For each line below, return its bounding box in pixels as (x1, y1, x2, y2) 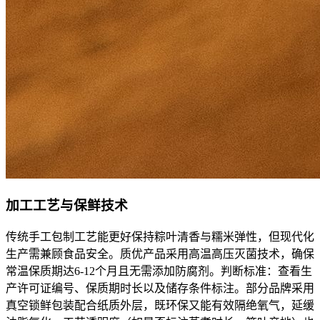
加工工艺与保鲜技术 (6, 198, 128, 214)
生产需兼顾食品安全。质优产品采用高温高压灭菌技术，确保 (6, 248, 314, 260)
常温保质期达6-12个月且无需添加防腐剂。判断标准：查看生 (6, 265, 312, 277)
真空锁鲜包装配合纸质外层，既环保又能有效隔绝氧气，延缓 (6, 299, 314, 311)
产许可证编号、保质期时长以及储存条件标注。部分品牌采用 (6, 282, 314, 294)
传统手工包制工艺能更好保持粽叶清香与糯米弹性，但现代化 (6, 231, 314, 243)
